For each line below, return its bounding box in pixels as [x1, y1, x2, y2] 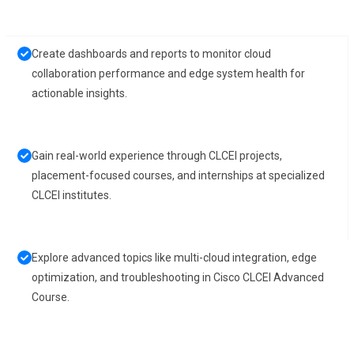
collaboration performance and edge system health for [32, 67, 306, 80]
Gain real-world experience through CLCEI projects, [32, 149, 283, 162]
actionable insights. [32, 87, 128, 100]
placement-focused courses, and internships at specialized [32, 169, 326, 182]
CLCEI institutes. [32, 189, 112, 201]
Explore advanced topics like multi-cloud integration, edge [32, 251, 318, 264]
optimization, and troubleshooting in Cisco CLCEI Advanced [32, 271, 325, 284]
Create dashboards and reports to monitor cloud [32, 47, 272, 60]
